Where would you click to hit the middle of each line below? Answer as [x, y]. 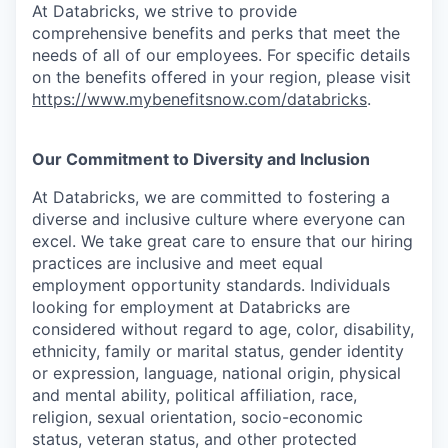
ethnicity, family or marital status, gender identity [218, 351]
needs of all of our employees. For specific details [221, 55]
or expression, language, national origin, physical [216, 373]
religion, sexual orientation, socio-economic [197, 417]
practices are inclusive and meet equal [177, 263]
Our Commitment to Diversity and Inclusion [201, 159]
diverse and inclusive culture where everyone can [218, 219]
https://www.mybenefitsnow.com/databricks [199, 99]
